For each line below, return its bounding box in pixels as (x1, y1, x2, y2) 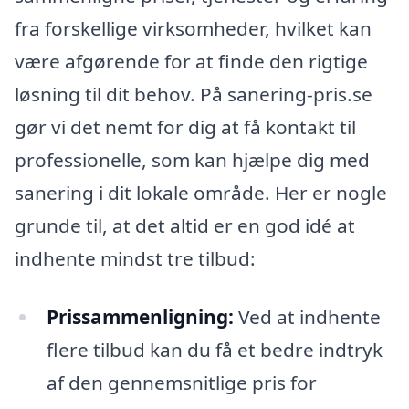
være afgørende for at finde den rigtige (15, 48, 368, 75)
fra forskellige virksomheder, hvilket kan (15, 16, 372, 42)
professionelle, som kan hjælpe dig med (15, 147, 370, 173)
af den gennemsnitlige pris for (46, 369, 317, 395)
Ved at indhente (233, 303, 381, 330)
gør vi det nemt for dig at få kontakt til (15, 114, 356, 141)
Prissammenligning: (46, 303, 234, 330)
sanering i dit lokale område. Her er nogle (15, 180, 387, 206)
